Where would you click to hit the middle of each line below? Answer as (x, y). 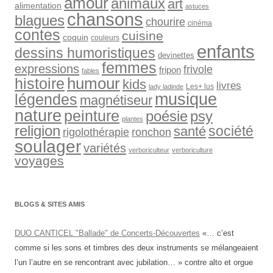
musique (186, 99)
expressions (47, 69)
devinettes (176, 55)
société (231, 131)
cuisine (143, 36)
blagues (40, 21)
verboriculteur (149, 150)
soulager (48, 147)
